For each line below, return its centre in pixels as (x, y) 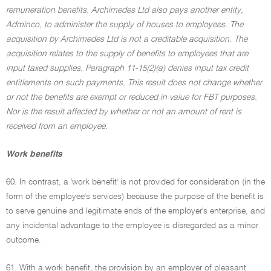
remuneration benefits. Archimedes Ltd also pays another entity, (125, 10)
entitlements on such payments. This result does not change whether (134, 83)
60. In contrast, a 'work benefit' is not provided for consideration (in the (135, 182)
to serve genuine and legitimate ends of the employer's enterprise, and (135, 211)
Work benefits (34, 154)
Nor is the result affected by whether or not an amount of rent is (124, 112)
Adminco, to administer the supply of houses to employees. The (125, 25)
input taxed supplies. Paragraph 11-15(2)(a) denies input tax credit (127, 68)
